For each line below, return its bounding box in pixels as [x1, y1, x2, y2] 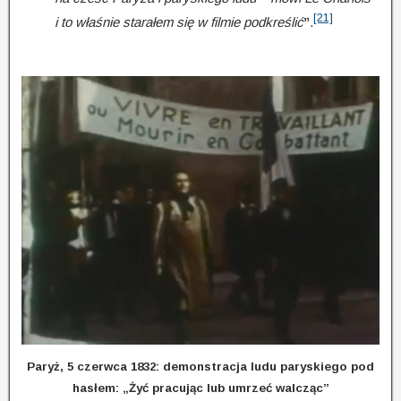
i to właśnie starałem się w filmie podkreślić [55, 13, 303, 30]
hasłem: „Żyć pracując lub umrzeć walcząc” [72, 380, 329, 395]
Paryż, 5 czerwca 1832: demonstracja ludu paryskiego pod [27, 359, 374, 373]
